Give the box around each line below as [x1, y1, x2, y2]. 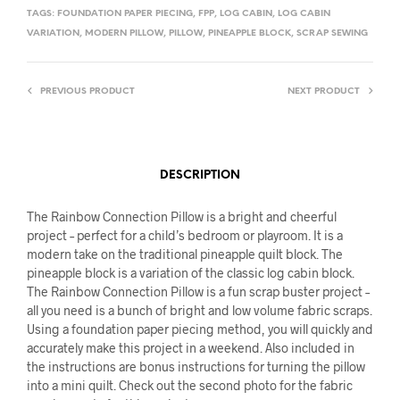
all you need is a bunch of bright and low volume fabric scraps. [27, 303, 372, 319]
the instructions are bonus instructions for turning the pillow [27, 359, 365, 375]
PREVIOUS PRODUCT [40, 87, 135, 97]
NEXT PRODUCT [287, 87, 360, 97]
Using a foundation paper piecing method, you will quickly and [27, 321, 373, 337]
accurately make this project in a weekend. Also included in [27, 340, 354, 356]
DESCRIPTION [160, 169, 240, 181]
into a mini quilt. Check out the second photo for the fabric [27, 378, 353, 394]
